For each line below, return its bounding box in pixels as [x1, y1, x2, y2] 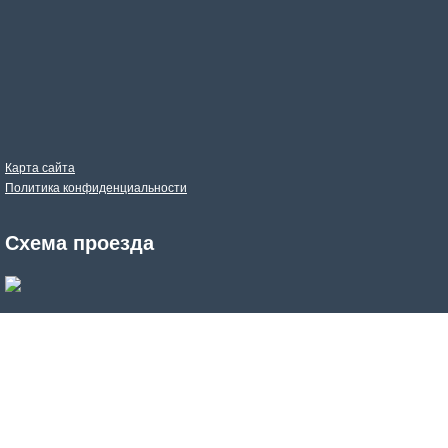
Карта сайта [5, 161, 75, 176]
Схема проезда [5, 232, 154, 255]
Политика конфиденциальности [5, 181, 187, 196]
